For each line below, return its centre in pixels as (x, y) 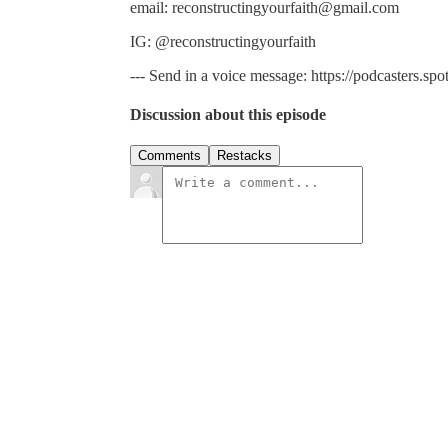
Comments (169, 156)
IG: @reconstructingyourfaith (223, 41)
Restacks (244, 156)
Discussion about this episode (228, 115)
